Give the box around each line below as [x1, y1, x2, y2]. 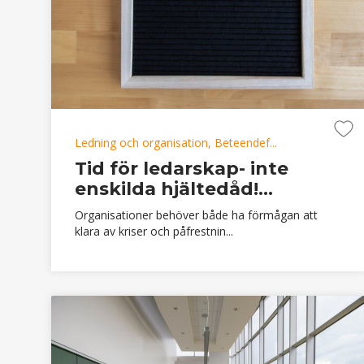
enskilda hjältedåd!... [75, 177, 273, 200]
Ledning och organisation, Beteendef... [75, 134, 277, 150]
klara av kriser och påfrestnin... [75, 223, 233, 239]
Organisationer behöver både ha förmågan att [75, 206, 318, 223]
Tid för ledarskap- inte [75, 157, 288, 180]
